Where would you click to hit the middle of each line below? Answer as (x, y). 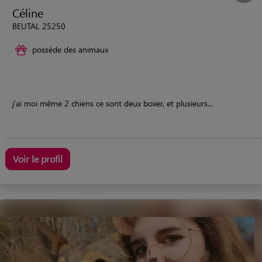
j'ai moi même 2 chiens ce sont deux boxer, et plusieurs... (113, 103)
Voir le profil (38, 158)
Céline (28, 12)
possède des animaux (70, 49)
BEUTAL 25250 (39, 26)
